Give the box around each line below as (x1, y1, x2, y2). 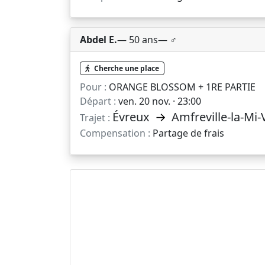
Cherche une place (92, 63, 159, 73)
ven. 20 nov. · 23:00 (116, 94, 201, 108)
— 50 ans (117, 33, 158, 47)
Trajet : (80, 111, 110, 124)
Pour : (80, 80, 106, 93)
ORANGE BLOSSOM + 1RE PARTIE (106, 80, 256, 93)
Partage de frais (150, 126, 224, 140)
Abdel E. (80, 33, 117, 47)
